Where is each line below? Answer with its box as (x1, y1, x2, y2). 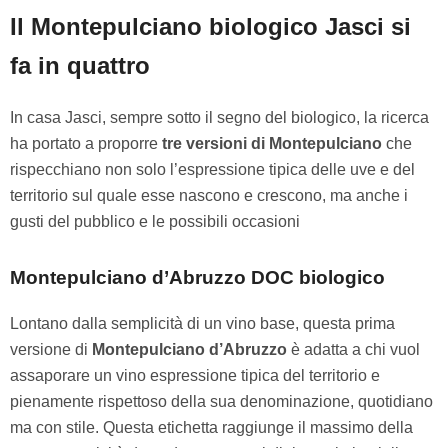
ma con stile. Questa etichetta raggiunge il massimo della (10, 419, 413, 437)
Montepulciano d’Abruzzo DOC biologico (10, 266, 385, 288)
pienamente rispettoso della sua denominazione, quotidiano (10, 393, 433, 411)
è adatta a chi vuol (287, 341, 420, 359)
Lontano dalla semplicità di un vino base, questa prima (10, 315, 395, 333)
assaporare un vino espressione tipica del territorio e (10, 367, 380, 385)
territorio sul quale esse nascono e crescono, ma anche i (10, 186, 408, 204)
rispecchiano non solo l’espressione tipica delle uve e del (10, 160, 415, 178)
